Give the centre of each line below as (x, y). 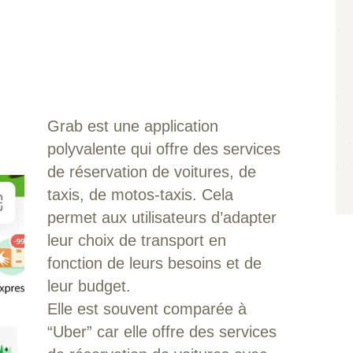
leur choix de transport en (136, 240)
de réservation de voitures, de (151, 171)
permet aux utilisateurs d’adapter (162, 217)
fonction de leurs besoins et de (154, 263)
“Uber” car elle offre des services (162, 331)
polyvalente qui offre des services (163, 149)
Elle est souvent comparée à (147, 308)
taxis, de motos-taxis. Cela (140, 194)
